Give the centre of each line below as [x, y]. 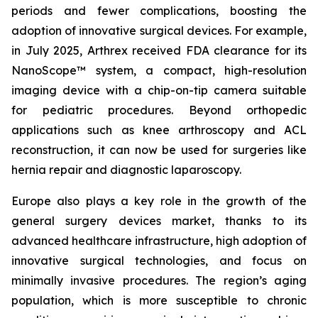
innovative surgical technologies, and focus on [159, 261]
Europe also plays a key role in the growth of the [159, 201]
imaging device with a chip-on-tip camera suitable [159, 91]
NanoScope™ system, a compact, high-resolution [159, 71]
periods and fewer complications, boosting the [159, 11]
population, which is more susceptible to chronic [159, 301]
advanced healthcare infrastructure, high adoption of [159, 241]
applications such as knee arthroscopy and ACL [159, 130]
